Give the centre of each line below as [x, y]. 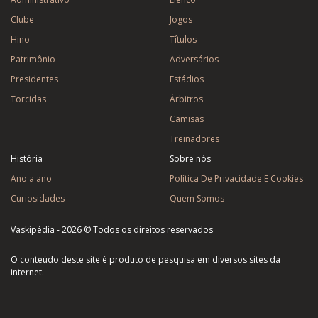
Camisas [187, 119]
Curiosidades [38, 199]
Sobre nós [190, 159]
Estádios [187, 79]
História [27, 159]
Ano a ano [31, 179]
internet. [27, 273]
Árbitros [186, 99]
